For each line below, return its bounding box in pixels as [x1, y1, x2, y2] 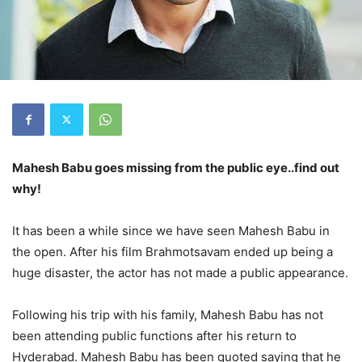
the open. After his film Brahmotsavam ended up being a [12, 243, 333, 259]
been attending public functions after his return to [12, 327, 297, 343]
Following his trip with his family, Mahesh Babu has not [12, 306, 323, 322]
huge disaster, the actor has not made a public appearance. [12, 264, 348, 280]
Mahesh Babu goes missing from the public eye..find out [12, 159, 339, 175]
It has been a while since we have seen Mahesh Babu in [12, 222, 330, 238]
